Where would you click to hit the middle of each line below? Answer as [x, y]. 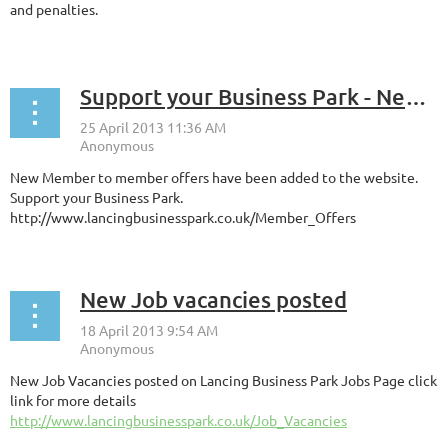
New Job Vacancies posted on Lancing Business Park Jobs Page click [223, 379]
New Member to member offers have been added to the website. [214, 176]
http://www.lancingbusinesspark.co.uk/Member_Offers [183, 216]
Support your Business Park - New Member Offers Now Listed [416, 96]
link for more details [73, 399]
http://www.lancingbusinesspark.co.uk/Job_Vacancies [178, 419]
